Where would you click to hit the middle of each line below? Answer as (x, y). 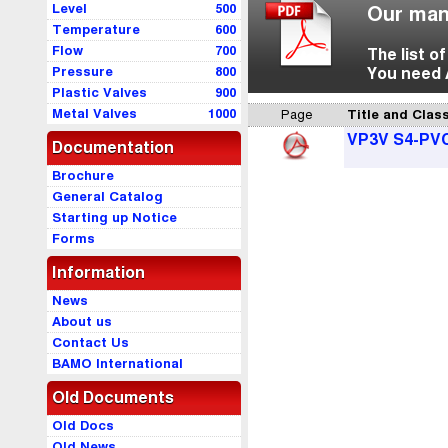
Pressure (82, 72)
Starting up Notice (114, 218)
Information (98, 273)
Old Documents (113, 398)
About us (82, 322)
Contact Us (90, 343)
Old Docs (83, 426)
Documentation (113, 148)
